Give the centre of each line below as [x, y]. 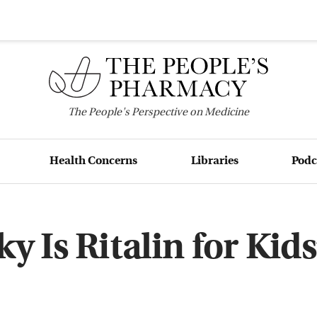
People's [109, 113]
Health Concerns [94, 161]
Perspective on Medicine [189, 113]
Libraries [214, 161]
